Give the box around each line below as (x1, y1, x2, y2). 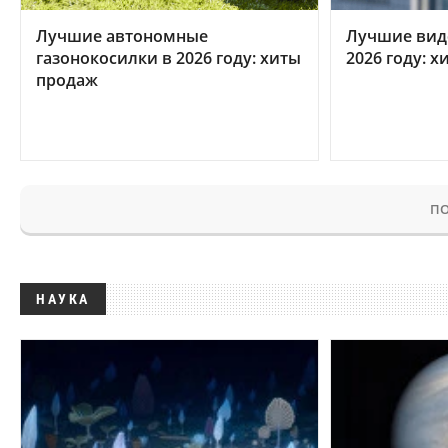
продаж (36, 68, 98, 91)
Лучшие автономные (36, 24, 208, 47)
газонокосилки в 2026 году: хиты (36, 46, 301, 69)
